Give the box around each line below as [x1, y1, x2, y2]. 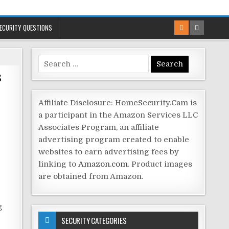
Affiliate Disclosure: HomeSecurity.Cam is [38, 98, 197, 107]
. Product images [128, 159, 193, 169]
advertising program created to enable [38, 135, 190, 144]
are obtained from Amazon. [38, 172, 144, 181]
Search [38, 56, 65, 65]
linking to [38, 159, 79, 169]
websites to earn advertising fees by [38, 147, 179, 156]
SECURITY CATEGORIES [61, 214, 127, 226]
